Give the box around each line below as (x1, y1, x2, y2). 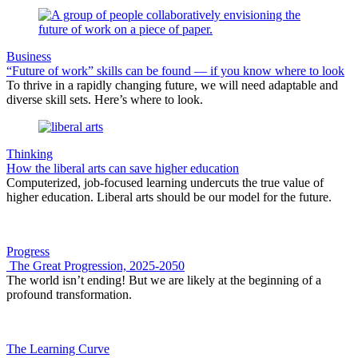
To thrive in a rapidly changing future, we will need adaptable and (6, 78, 338, 92)
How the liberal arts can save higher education (6, 161, 239, 175)
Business (6, 49, 51, 63)
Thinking (6, 146, 53, 161)
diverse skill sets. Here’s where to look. (6, 92, 203, 106)
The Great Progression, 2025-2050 (6, 258, 185, 272)
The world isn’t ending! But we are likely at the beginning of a (6, 272, 321, 287)
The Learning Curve (6, 341, 109, 356)
